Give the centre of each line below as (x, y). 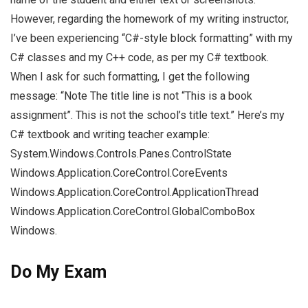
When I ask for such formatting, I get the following (130, 77)
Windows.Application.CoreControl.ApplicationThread (134, 192)
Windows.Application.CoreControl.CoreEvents (119, 173)
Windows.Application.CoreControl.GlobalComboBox (133, 212)
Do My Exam (58, 272)
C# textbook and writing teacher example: (110, 135)
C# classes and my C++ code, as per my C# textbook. (140, 58)
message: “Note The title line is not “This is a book (131, 96)
